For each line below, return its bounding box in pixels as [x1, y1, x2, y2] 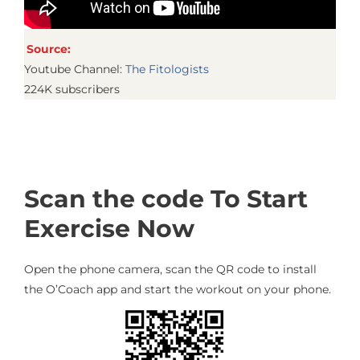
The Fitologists [125, 62, 209, 76]
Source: [26, 42, 71, 56]
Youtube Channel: [24, 62, 125, 76]
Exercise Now [24, 214, 194, 243]
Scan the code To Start [24, 184, 308, 214]
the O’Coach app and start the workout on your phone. [24, 282, 331, 297]
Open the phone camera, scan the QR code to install [24, 262, 317, 276]
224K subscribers [24, 82, 120, 96]
